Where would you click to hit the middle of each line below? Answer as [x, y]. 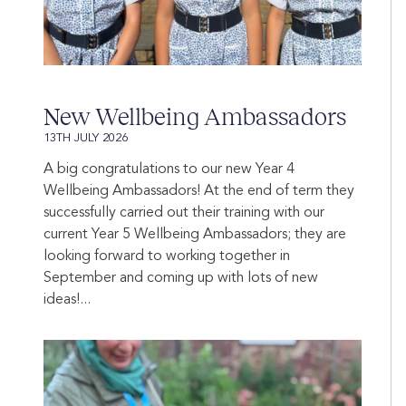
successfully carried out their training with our [184, 213]
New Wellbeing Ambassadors [195, 117]
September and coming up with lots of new [181, 279]
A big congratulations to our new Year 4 [169, 170]
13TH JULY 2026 [86, 139]
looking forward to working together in [167, 257]
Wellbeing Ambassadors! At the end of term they [199, 192]
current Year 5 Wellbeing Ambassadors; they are [195, 235]
